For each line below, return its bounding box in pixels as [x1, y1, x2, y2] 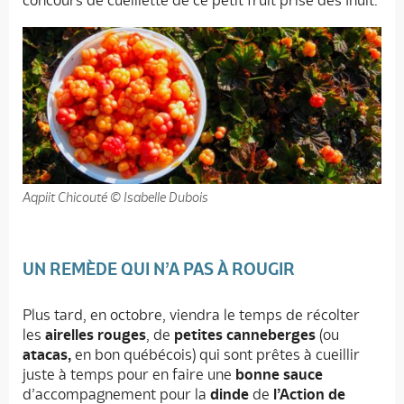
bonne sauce [232, 365, 323, 384]
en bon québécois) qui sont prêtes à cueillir [71, 345, 360, 364]
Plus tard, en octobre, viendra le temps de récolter [23, 306, 360, 325]
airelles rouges [45, 326, 146, 344]
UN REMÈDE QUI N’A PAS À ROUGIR [23, 259, 295, 280]
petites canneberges [174, 326, 316, 344]
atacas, [23, 345, 71, 364]
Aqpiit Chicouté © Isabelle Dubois [23, 189, 208, 206]
